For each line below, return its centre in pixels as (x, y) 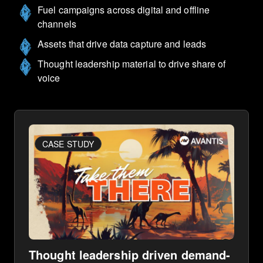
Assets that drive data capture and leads (122, 43)
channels (57, 23)
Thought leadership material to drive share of (132, 63)
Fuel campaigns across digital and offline (124, 9)
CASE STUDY (68, 144)
